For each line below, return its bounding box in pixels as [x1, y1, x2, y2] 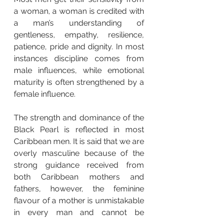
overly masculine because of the [14, 148, 144, 158]
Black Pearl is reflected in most [14, 124, 144, 134]
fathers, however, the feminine [14, 184, 144, 193]
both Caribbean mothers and [14, 172, 144, 182]
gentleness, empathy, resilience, [14, 30, 144, 39]
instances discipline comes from [14, 53, 144, 63]
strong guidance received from [14, 160, 144, 170]
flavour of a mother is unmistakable [14, 195, 144, 205]
